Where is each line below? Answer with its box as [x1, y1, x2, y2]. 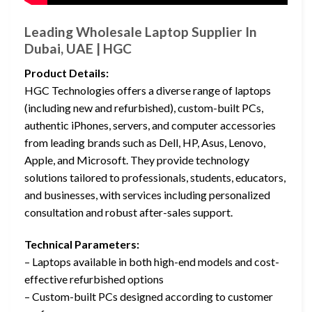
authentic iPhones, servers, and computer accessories [24, 118, 276, 132]
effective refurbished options [24, 272, 164, 286]
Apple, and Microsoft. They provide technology [24, 153, 249, 166]
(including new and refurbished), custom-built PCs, [24, 100, 263, 114]
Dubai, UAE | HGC [24, 40, 132, 57]
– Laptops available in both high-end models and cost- [24, 254, 279, 268]
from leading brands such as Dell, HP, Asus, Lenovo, [24, 135, 265, 149]
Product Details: [24, 65, 109, 79]
